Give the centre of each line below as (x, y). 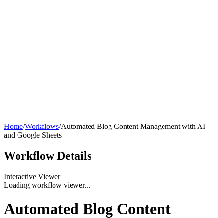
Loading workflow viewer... (47, 185)
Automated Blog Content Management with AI (133, 126)
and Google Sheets (33, 135)
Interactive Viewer (32, 176)
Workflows (42, 126)
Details (74, 155)
